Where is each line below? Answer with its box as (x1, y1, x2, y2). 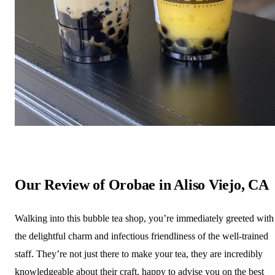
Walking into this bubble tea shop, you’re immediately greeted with (15, 212, 274, 223)
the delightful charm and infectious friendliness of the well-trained (15, 230, 268, 241)
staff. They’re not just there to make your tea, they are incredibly (15, 248, 263, 259)
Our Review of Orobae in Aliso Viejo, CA (15, 176, 269, 193)
